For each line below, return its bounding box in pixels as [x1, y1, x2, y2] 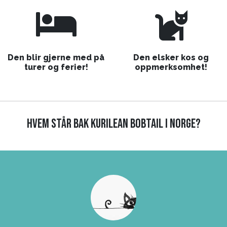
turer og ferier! [24, 62, 88, 72]
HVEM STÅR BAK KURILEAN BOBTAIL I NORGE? [26, 116, 201, 132]
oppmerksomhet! [135, 62, 207, 72]
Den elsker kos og [133, 53, 209, 63]
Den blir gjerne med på [8, 53, 104, 63]
